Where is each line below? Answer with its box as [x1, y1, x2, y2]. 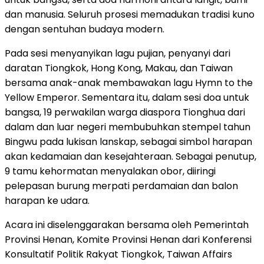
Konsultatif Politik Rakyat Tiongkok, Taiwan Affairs [5, 247, 232, 261]
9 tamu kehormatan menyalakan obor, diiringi [5, 164, 216, 178]
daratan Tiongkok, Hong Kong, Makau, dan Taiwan [5, 61, 233, 75]
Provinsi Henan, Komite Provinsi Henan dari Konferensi [5, 232, 252, 246]
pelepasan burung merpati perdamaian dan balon [5, 179, 238, 193]
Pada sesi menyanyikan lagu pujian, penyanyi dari [5, 46, 230, 60]
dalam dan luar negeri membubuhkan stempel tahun [5, 120, 250, 134]
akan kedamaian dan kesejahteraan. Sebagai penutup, [5, 149, 256, 163]
